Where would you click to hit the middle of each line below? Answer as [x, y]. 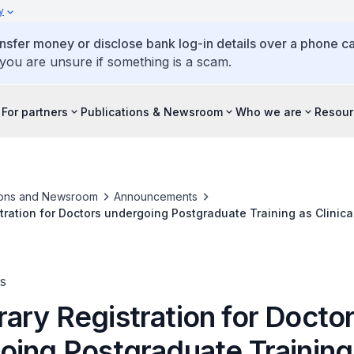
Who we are [269, 111]
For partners [35, 111]
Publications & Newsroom [152, 111]
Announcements [155, 196]
